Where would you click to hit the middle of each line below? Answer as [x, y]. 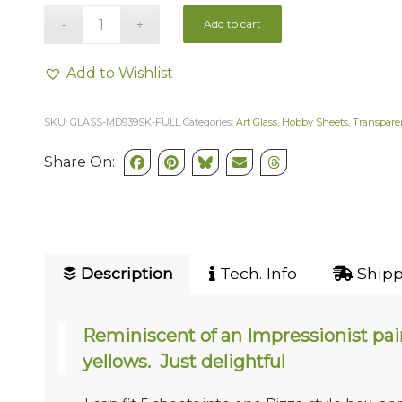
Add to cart [233, 24]
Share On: [79, 162]
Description [124, 274]
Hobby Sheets [315, 122]
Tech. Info [256, 274]
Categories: [209, 122]
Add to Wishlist [119, 74]
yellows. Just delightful [184, 361]
